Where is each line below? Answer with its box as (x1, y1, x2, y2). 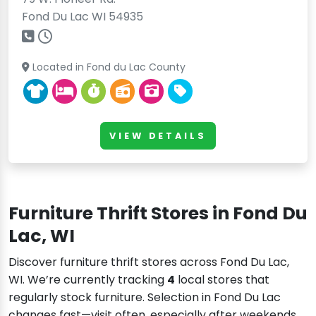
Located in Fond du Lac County (30, 60, 186, 75)
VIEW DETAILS (109, 129, 207, 142)
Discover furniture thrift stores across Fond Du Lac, (8, 254, 289, 271)
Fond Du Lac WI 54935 (22, 8, 144, 25)
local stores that (175, 272, 269, 288)
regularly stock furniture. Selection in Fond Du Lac (8, 289, 281, 306)
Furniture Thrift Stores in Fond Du (8, 201, 308, 226)
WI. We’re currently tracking (8, 272, 167, 288)
